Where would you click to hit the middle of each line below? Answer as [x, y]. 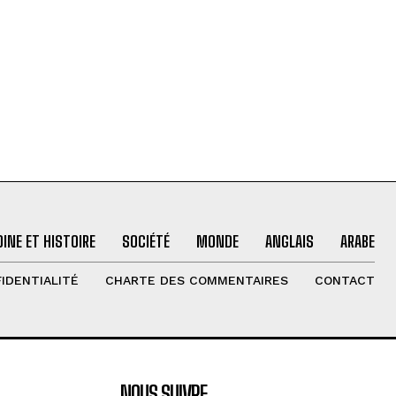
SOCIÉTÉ [145, 242]
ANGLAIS [289, 242]
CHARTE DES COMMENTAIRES [196, 281]
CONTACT [344, 281]
